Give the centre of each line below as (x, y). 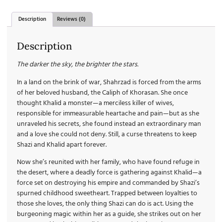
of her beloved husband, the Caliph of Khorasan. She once (102, 93)
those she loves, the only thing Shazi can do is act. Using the (105, 204)
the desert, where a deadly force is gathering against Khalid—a (109, 173)
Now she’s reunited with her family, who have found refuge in (108, 163)
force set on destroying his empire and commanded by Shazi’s (108, 183)
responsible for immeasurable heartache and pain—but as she (108, 113)
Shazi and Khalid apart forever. (62, 145)
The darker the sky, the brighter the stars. (78, 65)
